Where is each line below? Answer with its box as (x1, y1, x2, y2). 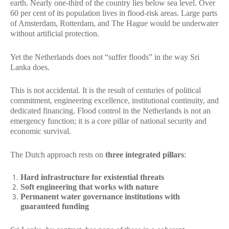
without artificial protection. (10, 29, 99, 38)
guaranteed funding (20, 202, 89, 211)
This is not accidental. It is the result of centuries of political (10, 86, 201, 95)
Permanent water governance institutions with (20, 192, 180, 201)
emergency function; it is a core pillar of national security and (10, 117, 207, 125)
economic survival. (10, 127, 71, 135)
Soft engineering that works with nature (20, 182, 158, 191)
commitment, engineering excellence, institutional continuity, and (10, 96, 219, 105)
